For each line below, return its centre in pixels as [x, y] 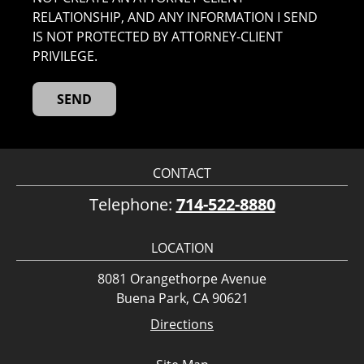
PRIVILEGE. [65, 56]
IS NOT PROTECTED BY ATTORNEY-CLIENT [158, 37]
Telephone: [132, 204]
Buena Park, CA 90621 [182, 298]
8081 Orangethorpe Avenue [182, 279]
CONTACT [182, 173]
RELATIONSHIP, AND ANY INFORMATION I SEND [175, 17]
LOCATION [182, 248]
